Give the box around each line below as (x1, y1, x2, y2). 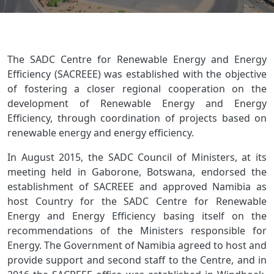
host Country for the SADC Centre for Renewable (7, 194, 267, 208)
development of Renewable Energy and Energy (7, 97, 267, 110)
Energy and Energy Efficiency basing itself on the (7, 209, 267, 223)
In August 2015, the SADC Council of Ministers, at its (7, 150, 267, 164)
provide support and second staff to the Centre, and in (7, 253, 267, 267)
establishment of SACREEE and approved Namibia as (7, 180, 267, 193)
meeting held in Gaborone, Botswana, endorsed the (7, 165, 267, 179)
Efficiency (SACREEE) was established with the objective (7, 67, 267, 81)
